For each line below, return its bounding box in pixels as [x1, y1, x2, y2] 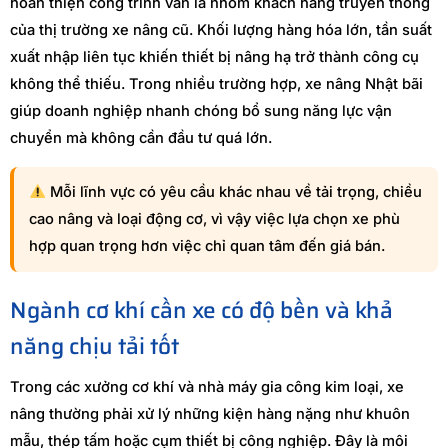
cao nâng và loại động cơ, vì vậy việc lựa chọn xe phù [29, 210, 400, 228]
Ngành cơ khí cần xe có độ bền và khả [10, 292, 393, 328]
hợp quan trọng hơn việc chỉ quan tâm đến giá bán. [29, 237, 385, 255]
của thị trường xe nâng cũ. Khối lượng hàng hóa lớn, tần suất [10, 21, 432, 39]
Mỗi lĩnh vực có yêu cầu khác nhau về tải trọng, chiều [45, 183, 422, 201]
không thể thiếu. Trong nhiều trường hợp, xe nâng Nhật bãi [10, 75, 423, 93]
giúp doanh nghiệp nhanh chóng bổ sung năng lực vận [10, 102, 392, 120]
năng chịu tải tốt [10, 328, 179, 364]
